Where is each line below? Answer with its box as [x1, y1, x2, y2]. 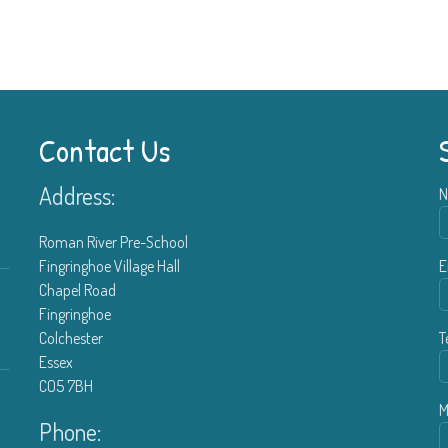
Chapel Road [39, 279, 116, 300]
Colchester [39, 327, 103, 348]
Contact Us [39, 129, 171, 172]
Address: [39, 180, 115, 211]
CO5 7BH [39, 375, 93, 396]
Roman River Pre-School [39, 231, 188, 252]
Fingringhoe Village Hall [39, 255, 180, 276]
